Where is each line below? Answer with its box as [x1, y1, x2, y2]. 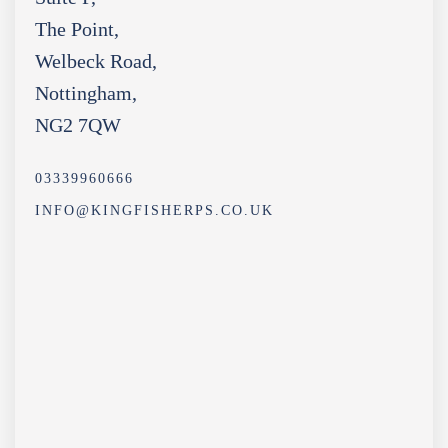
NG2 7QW [35, 114, 121, 136]
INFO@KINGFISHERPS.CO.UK [35, 203, 274, 219]
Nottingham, [35, 82, 137, 104]
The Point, [35, 18, 119, 40]
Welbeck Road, [35, 50, 157, 72]
